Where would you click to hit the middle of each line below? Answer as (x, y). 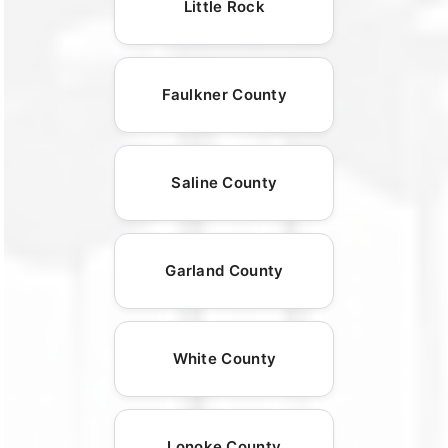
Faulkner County (224, 94)
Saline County (224, 182)
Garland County (224, 270)
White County (224, 358)
